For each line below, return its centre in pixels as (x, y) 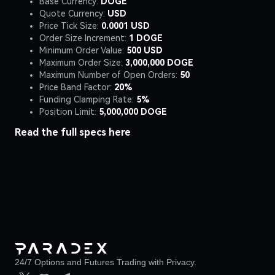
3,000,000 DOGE (159, 62)
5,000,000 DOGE (132, 111)
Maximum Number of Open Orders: (108, 75)
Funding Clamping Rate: (87, 99)
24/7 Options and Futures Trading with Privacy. (106, 262)
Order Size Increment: (84, 38)
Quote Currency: (73, 13)
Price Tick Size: (70, 25)
